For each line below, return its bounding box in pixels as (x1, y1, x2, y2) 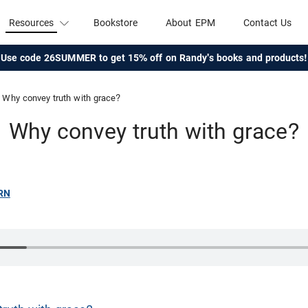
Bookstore (93, 16, 138, 28)
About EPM (166, 16, 215, 28)
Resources (8, 16, 54, 28)
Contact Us (243, 16, 292, 28)
